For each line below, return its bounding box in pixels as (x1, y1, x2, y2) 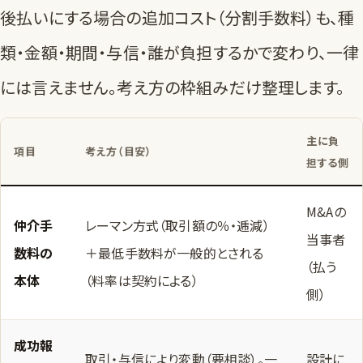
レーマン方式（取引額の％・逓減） (85, 216, 270, 236)
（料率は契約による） (85, 271, 199, 291)
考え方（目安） (85, 143, 152, 160)
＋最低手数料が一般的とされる (85, 243, 264, 263)
